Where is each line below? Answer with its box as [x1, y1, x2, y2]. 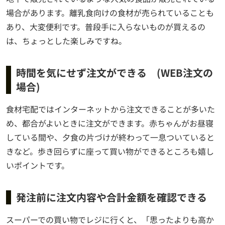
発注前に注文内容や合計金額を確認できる [16, 190, 207, 205]
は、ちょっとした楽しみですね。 [6, 35, 127, 47]
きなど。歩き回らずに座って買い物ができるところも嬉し [6, 145, 214, 158]
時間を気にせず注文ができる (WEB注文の [16, 65, 213, 80]
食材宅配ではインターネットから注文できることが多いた [6, 103, 215, 116]
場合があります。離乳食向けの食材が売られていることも [6, 7, 214, 19]
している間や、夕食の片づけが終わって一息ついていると [6, 131, 214, 144]
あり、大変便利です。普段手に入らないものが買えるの [6, 21, 205, 33]
